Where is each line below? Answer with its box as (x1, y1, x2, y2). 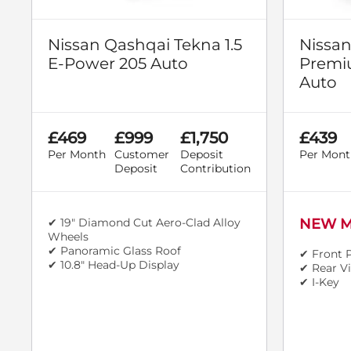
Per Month (48, 147, 106, 161)
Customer (114, 147, 169, 161)
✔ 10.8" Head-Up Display (48, 257, 179, 272)
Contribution (180, 161, 251, 175)
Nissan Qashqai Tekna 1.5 (48, 34, 242, 54)
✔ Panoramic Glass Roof (48, 243, 181, 258)
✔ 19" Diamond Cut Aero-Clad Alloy (48, 215, 241, 230)
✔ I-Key (299, 274, 339, 289)
